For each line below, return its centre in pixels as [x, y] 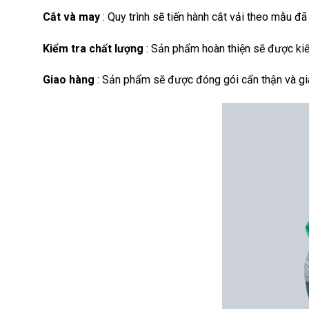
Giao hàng [69, 80]
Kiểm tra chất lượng [93, 48]
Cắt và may [71, 17]
